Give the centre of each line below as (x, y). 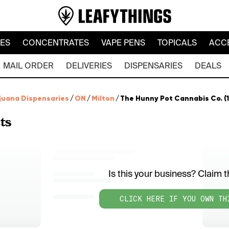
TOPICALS (177, 43)
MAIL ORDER (28, 66)
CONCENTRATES (55, 43)
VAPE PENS (123, 43)
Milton (103, 98)
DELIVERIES (89, 66)
